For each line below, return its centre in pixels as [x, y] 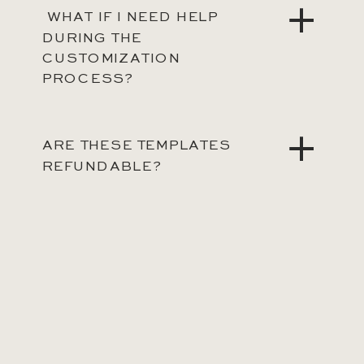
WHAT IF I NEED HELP [130, 18]
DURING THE [92, 39]
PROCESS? [88, 80]
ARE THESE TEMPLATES [136, 147]
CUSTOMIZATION [111, 59]
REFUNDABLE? [102, 167]
